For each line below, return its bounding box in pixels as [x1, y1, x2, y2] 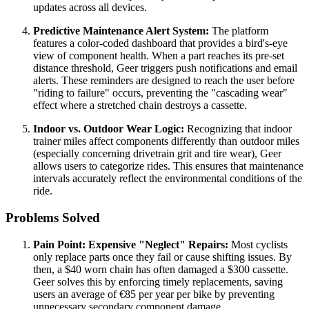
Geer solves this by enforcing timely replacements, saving [33, 275, 283, 288]
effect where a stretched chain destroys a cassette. [33, 99, 247, 112]
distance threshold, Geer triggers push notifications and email [33, 62, 297, 74]
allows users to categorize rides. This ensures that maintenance [33, 160, 303, 172]
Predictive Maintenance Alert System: [33, 25, 209, 37]
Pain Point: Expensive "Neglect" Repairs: [33, 238, 228, 250]
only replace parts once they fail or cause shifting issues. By [33, 250, 292, 263]
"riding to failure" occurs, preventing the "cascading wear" [33, 87, 288, 99]
